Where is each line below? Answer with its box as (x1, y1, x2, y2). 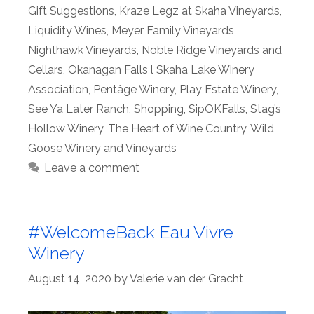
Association (28, 82, 88, 96)
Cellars (28, 62, 63, 76)
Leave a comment (43, 161, 139, 175)
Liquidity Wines (28, 23, 107, 37)
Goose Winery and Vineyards (28, 141, 177, 155)
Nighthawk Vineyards (28, 43, 137, 57)
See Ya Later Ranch (28, 102, 129, 116)
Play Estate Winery (179, 82, 276, 96)
